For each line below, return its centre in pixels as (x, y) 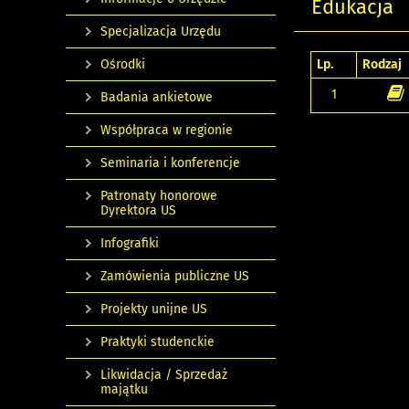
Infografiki (130, 243)
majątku (124, 389)
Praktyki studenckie (157, 342)
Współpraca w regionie (167, 130)
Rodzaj (383, 65)
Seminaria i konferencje (170, 163)
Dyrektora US (138, 210)
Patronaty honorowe (159, 196)
